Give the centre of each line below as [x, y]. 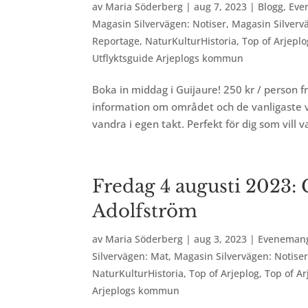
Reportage [116, 41]
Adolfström [145, 211]
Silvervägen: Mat [131, 256]
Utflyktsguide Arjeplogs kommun [168, 58]
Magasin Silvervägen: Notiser [159, 24]
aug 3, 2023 [221, 239]
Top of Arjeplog [224, 273]
